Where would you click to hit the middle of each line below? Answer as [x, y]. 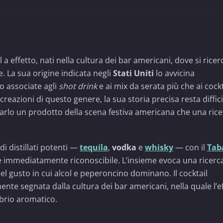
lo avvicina [174, 73]
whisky [159, 148]
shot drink [78, 86]
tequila [94, 148]
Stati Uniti [133, 73]
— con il [190, 148]
